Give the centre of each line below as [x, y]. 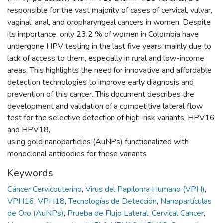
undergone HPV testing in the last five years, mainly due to [109, 46]
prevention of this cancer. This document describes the [101, 94]
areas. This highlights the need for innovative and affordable [110, 70]
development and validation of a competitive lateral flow [105, 106]
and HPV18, [29, 130]
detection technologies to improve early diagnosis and [101, 82]
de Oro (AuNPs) [37, 213]
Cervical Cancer [179, 213]
